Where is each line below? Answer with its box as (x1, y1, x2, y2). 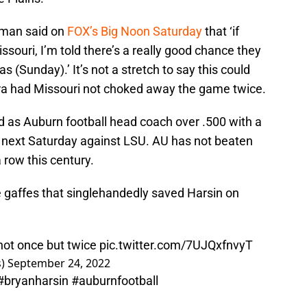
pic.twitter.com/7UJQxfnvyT (99, 238, 253, 253)
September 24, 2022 (8, 256, 110, 271)
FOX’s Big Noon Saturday (67, 24, 202, 39)
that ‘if (202, 24, 239, 39)
